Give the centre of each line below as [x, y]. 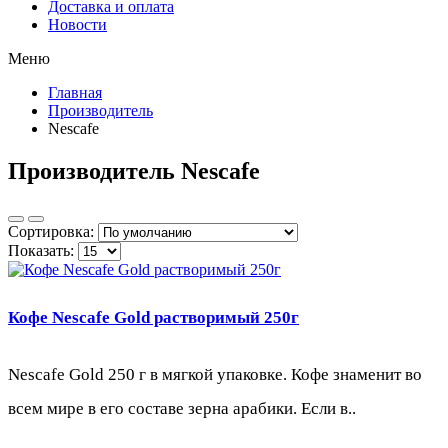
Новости [77, 24]
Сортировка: [51, 231]
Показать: [41, 250]
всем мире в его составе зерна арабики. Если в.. [182, 409]
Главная [75, 92]
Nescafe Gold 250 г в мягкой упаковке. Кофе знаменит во [215, 375]
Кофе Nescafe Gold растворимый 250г [153, 318]
